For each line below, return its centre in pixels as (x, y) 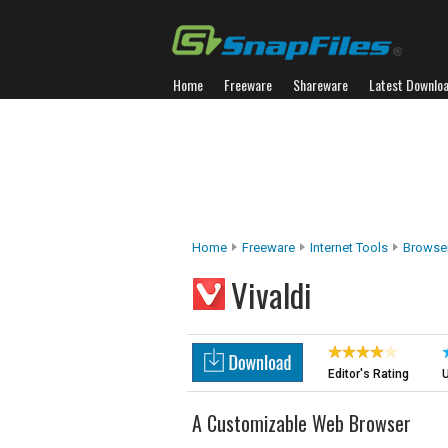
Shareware (320, 84)
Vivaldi (271, 294)
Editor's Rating (368, 374)
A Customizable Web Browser (301, 423)
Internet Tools (349, 247)
